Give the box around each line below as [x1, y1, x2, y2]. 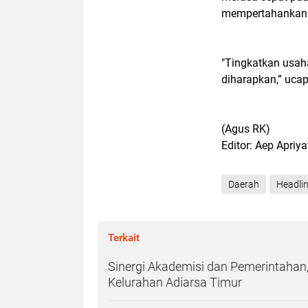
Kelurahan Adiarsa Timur [108, 275, 242, 289]
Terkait [108, 232, 140, 244]
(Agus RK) [221, 122, 270, 135]
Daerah [228, 179, 259, 190]
